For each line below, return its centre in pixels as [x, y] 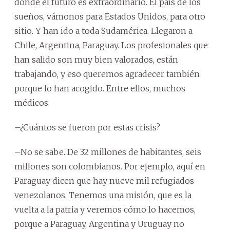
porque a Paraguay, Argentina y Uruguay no [99, 224]
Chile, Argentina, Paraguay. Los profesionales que [111, 45]
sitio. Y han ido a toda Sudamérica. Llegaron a [103, 31]
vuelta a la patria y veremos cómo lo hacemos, [105, 209]
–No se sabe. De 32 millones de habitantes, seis [108, 152]
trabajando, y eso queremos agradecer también [107, 74]
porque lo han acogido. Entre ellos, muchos [100, 88]
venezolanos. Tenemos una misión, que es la [103, 195]
